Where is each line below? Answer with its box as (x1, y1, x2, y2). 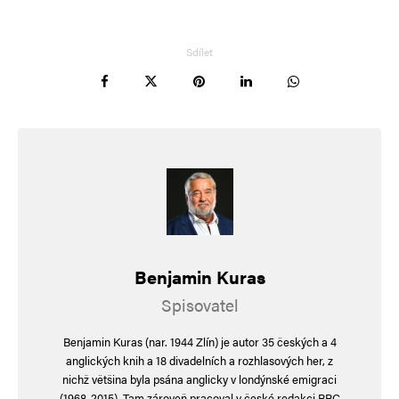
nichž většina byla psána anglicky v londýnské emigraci (62, 370, 337, 387)
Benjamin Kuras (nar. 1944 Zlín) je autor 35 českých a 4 (62, 332, 337, 350)
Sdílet (186, 43, 213, 60)
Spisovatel (160, 292, 239, 317)
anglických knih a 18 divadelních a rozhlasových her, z (66, 351, 333, 369)
